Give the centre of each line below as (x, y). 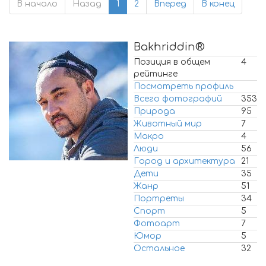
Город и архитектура (184, 161)
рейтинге (156, 74)
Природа (154, 111)
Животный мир (168, 124)
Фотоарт (157, 224)
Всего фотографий (178, 99)
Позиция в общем (172, 62)
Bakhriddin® (169, 47)
